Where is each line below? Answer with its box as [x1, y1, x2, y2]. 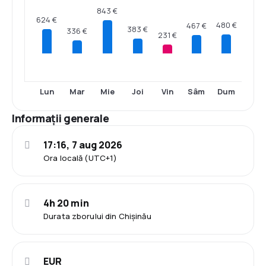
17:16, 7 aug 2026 [43, 138, 123, 151]
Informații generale [12, 111, 109, 125]
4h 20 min [43, 197, 89, 210]
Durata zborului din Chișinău [43, 211, 151, 221]
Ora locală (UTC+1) [43, 153, 118, 163]
